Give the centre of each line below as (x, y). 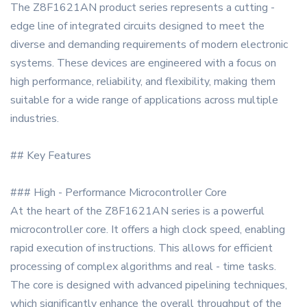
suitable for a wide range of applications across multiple (144, 100)
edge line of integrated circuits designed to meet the (137, 26)
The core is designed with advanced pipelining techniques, (149, 285)
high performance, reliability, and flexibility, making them (143, 82)
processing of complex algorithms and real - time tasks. (143, 267)
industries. (35, 119)
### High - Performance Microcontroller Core (119, 193)
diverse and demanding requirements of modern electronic (149, 45)
